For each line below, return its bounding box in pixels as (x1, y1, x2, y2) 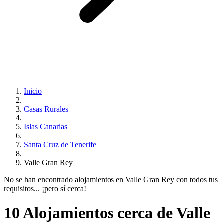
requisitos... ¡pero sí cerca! (4, 184, 86, 193)
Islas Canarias (24, 122, 67, 131)
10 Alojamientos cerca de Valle (4, 204, 210, 222)
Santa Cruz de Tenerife (24, 140, 96, 149)
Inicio (24, 87, 42, 95)
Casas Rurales (24, 105, 68, 113)
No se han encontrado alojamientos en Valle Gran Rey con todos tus (4, 175, 218, 184)
